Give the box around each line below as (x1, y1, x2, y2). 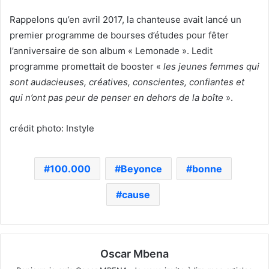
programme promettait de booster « (10, 60, 163, 72)
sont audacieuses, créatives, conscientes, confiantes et (10, 76, 244, 88)
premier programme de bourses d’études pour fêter (10, 29, 229, 41)
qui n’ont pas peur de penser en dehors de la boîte (10, 91, 223, 103)
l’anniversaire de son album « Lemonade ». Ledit (10, 44, 215, 56)
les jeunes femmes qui (163, 60, 259, 72)
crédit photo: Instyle (10, 122, 94, 134)
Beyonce (121, 162, 162, 175)
